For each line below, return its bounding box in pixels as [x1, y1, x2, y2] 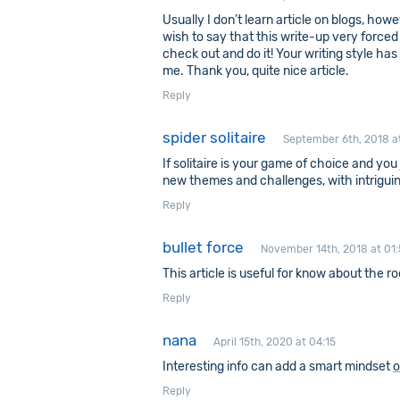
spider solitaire [162, 129, 266, 146]
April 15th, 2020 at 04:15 [213, 336, 336, 348]
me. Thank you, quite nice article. [162, 63, 349, 79]
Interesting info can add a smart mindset [162, 359, 393, 374]
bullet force [162, 238, 244, 256]
